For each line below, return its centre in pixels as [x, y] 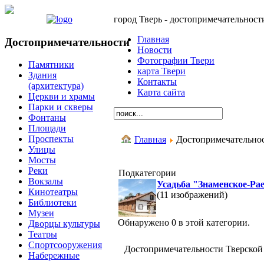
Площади [47, 128]
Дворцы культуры [64, 224]
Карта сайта [161, 92]
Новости [155, 50]
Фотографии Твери [176, 60]
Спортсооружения [65, 245]
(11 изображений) [193, 195]
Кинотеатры [53, 192]
